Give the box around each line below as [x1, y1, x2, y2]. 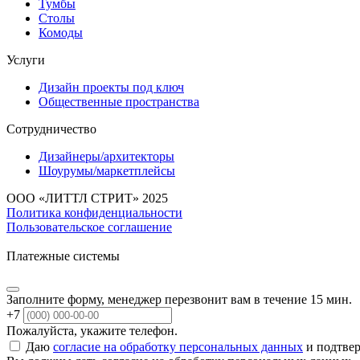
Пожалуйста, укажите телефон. [6, 323, 178, 337]
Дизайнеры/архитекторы [39, 149, 174, 163]
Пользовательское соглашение [6, 219, 172, 234]
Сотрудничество [6, 121, 96, 136]
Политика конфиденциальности [6, 205, 182, 219]
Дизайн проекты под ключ [39, 80, 184, 94]
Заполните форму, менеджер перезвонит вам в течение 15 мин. [6, 292, 352, 306]
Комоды [39, 25, 83, 39]
